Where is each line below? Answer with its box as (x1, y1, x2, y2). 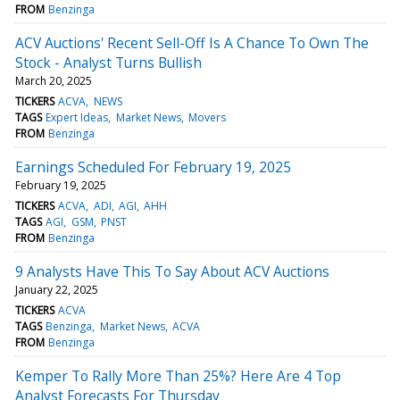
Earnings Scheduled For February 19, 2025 (15, 156, 291, 177)
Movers (187, 109, 226, 125)
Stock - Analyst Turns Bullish (15, 52, 202, 72)
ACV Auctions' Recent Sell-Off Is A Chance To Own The (15, 32, 369, 53)
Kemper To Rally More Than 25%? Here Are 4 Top (15, 365, 341, 386)
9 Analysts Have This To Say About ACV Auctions (15, 261, 329, 281)
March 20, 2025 (15, 72, 92, 88)
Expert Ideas (46, 109, 109, 125)
